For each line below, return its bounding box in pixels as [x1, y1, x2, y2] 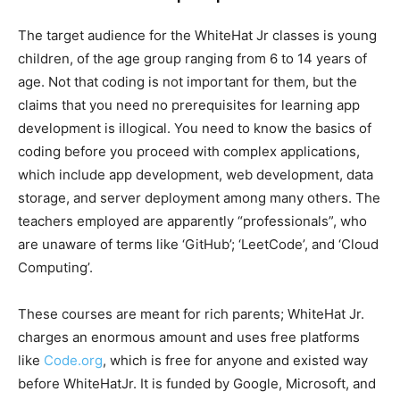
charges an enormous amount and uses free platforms [18, 328, 360, 346]
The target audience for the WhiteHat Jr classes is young [18, 26, 377, 44]
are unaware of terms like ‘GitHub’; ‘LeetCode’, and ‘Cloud [18, 235, 379, 253]
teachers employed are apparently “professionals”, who [18, 212, 367, 229]
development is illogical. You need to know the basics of [18, 119, 371, 137]
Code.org [44, 351, 103, 369]
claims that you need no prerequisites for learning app [18, 96, 360, 113]
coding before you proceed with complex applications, [18, 142, 360, 160]
